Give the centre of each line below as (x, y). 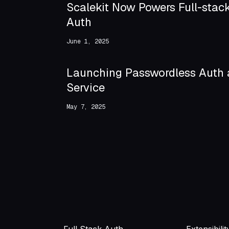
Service (86, 88)
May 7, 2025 (86, 107)
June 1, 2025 (88, 42)
